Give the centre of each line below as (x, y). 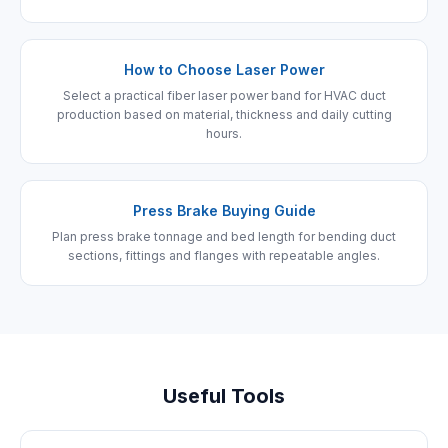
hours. (224, 133)
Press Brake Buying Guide (224, 210)
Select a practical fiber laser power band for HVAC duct (224, 95)
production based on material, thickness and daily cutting (224, 114)
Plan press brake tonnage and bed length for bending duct (224, 236)
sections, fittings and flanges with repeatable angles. (224, 255)
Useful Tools (224, 396)
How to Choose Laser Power (224, 69)
